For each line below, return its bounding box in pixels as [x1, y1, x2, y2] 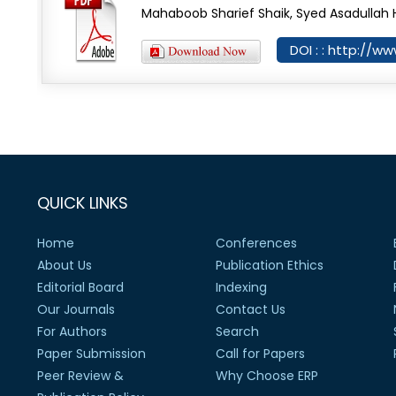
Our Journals [37, 301, 115, 318]
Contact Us [215, 301, 286, 318]
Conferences [215, 234, 297, 252]
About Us [37, 256, 92, 274]
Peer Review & [37, 367, 124, 385]
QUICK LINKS [37, 192, 128, 214]
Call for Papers [215, 345, 305, 362]
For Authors [37, 323, 107, 340]
